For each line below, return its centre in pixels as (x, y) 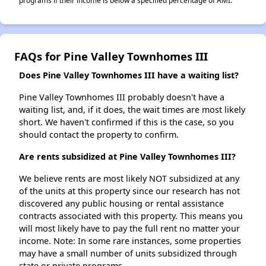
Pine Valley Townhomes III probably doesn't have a (122, 97)
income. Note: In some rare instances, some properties (130, 241)
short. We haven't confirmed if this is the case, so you (126, 122)
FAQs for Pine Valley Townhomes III (111, 56)
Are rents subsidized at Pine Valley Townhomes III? (127, 157)
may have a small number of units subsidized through (128, 254)
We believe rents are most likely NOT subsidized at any (129, 179)
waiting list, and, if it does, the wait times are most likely (132, 110)
